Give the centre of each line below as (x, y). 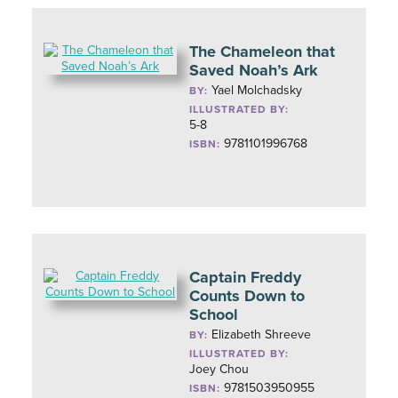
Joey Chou (219, 369)
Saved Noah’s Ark (254, 70)
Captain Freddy (246, 277)
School (214, 314)
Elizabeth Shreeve (262, 334)
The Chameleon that (263, 52)
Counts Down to (247, 296)
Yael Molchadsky (257, 90)
